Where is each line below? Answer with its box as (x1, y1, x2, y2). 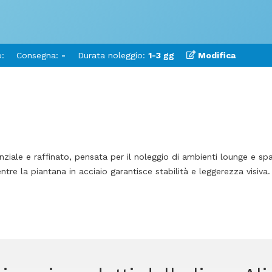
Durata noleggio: (77, 50, 148, 60)
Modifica (195, 50, 236, 60)
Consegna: (16, 50, 61, 60)
